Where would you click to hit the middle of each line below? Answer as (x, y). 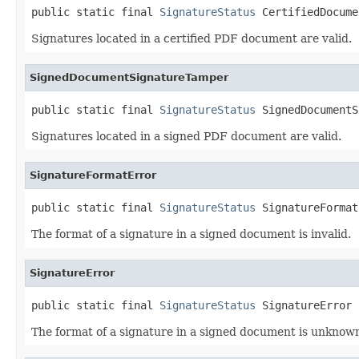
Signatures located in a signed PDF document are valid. (186, 136)
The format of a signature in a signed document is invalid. (191, 234)
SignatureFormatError (93, 175)
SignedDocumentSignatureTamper (129, 77)
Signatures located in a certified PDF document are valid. (192, 38)
